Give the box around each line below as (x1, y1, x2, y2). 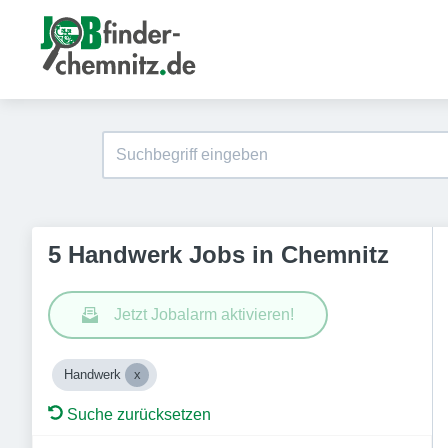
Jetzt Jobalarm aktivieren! (114, 306, 294, 323)
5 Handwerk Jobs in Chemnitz (48, 241, 389, 268)
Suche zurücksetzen (67, 406, 211, 423)
